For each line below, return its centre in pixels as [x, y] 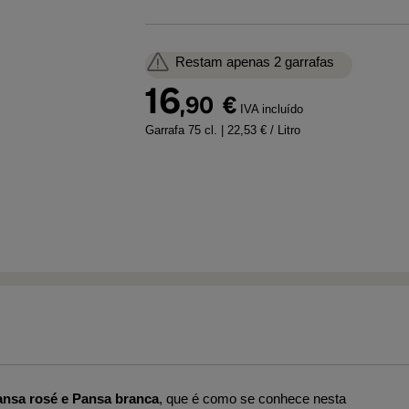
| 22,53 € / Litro [261, 130]
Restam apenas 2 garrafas [255, 62]
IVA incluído [272, 109]
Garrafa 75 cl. [183, 130]
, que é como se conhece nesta [252, 399]
